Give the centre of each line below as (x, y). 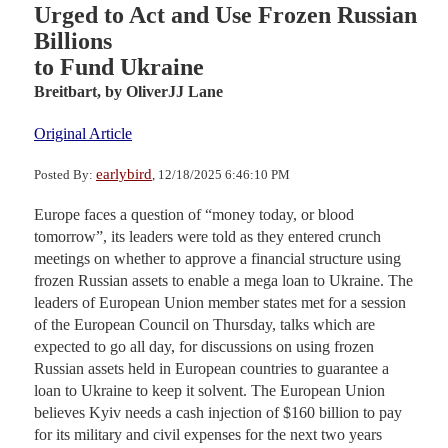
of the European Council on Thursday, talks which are (204, 324)
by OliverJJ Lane (164, 91)
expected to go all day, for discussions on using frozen (204, 346)
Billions (73, 40)
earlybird (124, 173)
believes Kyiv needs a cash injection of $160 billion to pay (218, 412)
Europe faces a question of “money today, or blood (194, 214)
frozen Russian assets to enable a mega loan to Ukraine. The (223, 280)
